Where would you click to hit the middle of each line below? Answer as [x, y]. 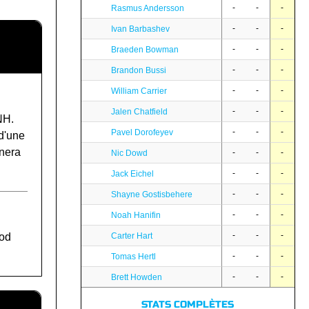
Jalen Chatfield [139, 112]
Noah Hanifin [136, 215]
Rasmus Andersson [147, 8]
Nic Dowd [129, 153]
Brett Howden [136, 277]
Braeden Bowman [144, 50]
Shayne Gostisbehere [151, 195]
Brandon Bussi [138, 70]
